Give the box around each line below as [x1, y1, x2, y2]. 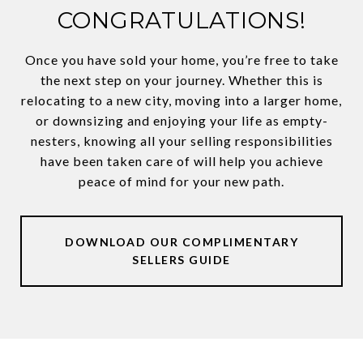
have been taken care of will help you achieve [40, 153, 323, 169]
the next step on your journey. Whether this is [40, 72, 323, 88]
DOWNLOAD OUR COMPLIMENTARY [65, 235, 298, 250]
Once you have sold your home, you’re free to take [24, 52, 339, 68]
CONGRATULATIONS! [57, 6, 306, 35]
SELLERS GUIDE [132, 253, 231, 267]
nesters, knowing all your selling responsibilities [30, 133, 333, 149]
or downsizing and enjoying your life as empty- [35, 113, 328, 129]
